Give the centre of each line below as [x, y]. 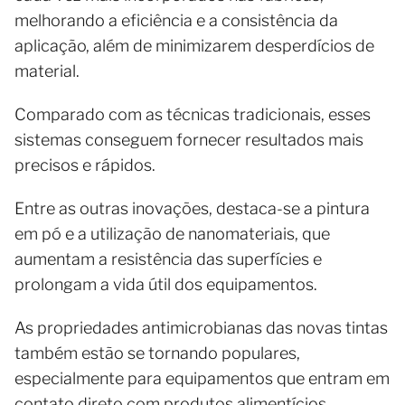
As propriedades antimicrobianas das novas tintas [201, 327]
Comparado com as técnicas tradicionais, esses [193, 114]
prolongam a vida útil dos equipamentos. [166, 284]
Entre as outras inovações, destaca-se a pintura [192, 208]
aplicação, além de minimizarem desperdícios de [194, 45]
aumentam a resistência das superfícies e [168, 259]
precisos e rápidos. [85, 165]
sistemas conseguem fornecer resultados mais [189, 139]
